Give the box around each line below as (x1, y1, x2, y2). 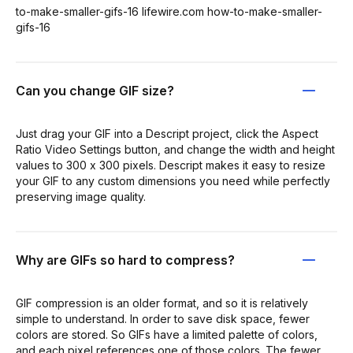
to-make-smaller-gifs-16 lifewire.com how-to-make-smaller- (16, 5, 322, 18)
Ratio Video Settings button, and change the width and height (16, 143, 335, 156)
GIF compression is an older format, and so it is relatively (16, 296, 308, 310)
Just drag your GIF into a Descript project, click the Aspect (16, 127, 318, 140)
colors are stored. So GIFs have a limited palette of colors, (16, 328, 318, 341)
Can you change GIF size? (16, 83, 174, 98)
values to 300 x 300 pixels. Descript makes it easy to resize (16, 158, 325, 172)
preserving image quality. (16, 190, 146, 203)
